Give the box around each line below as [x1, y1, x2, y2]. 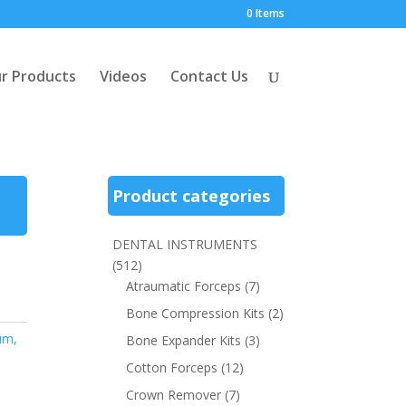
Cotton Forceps [126, 359, 218, 376]
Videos [99, 66, 147, 86]
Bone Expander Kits [126, 332, 242, 349]
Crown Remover [126, 386, 222, 403]
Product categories [112, 185, 271, 207]
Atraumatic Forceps [126, 277, 242, 295]
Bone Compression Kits [126, 304, 266, 322]
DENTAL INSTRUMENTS [112, 236, 258, 253]
